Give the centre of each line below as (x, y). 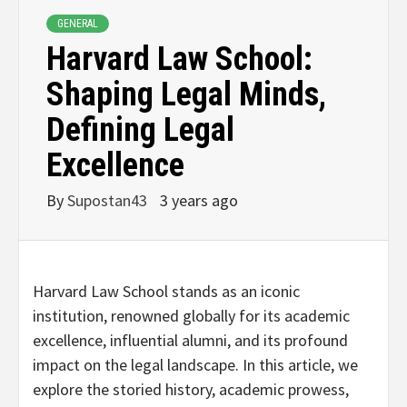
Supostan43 (109, 201)
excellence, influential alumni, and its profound (190, 341)
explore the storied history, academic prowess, (191, 390)
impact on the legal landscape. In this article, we (195, 365)
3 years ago (199, 201)
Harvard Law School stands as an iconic (166, 292)
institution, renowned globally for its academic (191, 316)
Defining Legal (140, 130)
